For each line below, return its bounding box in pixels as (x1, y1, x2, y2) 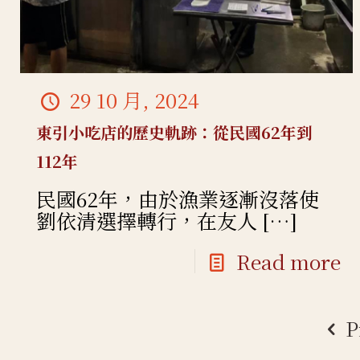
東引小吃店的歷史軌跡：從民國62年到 (36, 121, 313, 145)
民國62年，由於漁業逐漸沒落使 (36, 184, 320, 214)
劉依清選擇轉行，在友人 (36, 206, 258, 235)
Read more (235, 247, 341, 276)
